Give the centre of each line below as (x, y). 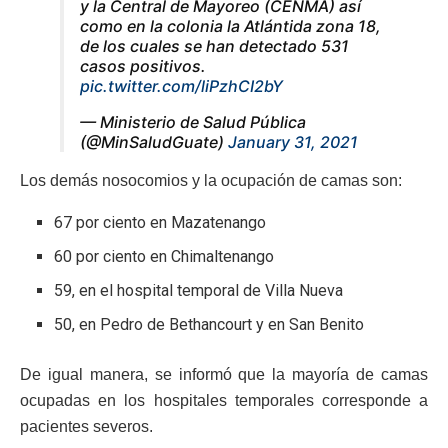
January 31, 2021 (293, 141)
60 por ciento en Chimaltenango (164, 256)
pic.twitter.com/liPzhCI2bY (181, 85)
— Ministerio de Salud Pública (193, 121)
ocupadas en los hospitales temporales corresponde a (224, 400)
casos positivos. (143, 65)
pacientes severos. (86, 426)
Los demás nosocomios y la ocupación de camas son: (211, 180)
